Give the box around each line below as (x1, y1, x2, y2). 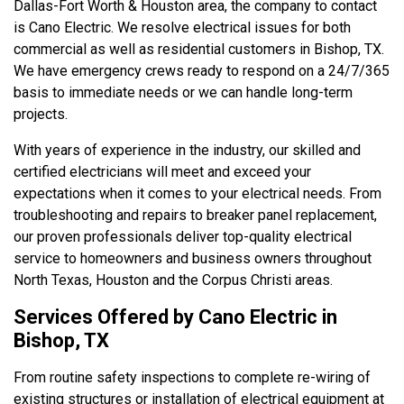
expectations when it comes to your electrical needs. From (14, 184, 381, 202)
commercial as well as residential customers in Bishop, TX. (14, 40, 384, 58)
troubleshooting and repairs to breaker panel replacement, (14, 206, 377, 224)
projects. (14, 105, 68, 123)
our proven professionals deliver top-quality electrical (14, 227, 352, 245)
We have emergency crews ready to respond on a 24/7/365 (14, 61, 390, 79)
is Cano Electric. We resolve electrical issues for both (14, 18, 351, 36)
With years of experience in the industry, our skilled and (14, 141, 361, 159)
